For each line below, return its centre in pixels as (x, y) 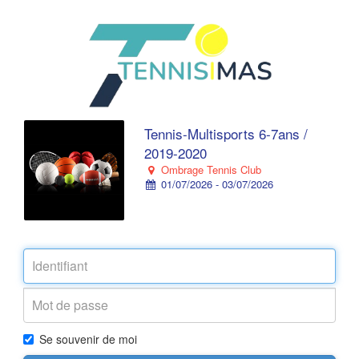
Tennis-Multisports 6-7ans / (226, 133)
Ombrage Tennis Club (209, 169)
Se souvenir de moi (88, 339)
